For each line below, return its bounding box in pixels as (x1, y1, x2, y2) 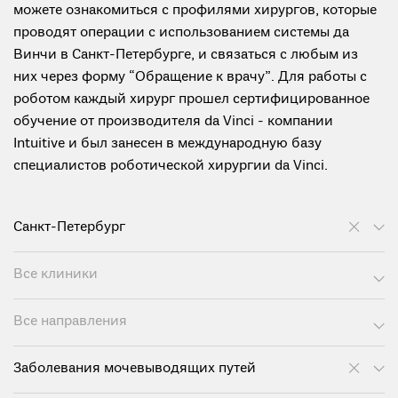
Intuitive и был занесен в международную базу (13, 135, 322, 153)
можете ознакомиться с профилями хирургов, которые (13, 2, 377, 20)
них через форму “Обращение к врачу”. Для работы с (13, 68, 367, 86)
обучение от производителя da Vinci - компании (13, 113, 333, 131)
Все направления (13, 313, 127, 330)
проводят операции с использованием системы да (13, 24, 349, 42)
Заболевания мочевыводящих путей (13, 360, 256, 378)
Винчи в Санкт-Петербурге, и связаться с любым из (13, 46, 358, 64)
